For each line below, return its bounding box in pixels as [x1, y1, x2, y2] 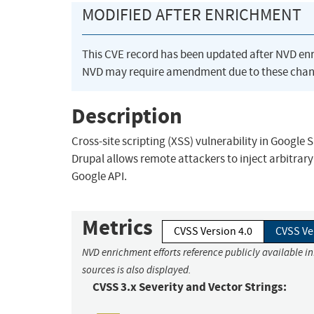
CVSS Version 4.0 [174, 224, 252, 239]
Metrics [82, 213, 153, 243]
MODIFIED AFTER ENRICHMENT [82, 4, 301, 26]
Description [71, 101, 182, 130]
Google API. [71, 169, 127, 184]
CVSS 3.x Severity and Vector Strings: [93, 279, 287, 296]
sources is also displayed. [82, 264, 191, 277]
